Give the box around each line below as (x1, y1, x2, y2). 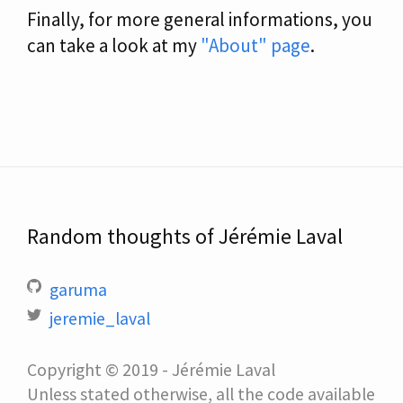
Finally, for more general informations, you (27, 7, 372, 31)
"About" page (201, 33, 310, 58)
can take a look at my (27, 33, 201, 58)
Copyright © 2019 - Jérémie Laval (27, 359, 275, 381)
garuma (49, 279, 107, 300)
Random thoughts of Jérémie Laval (27, 223, 343, 249)
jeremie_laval (49, 308, 150, 329)
